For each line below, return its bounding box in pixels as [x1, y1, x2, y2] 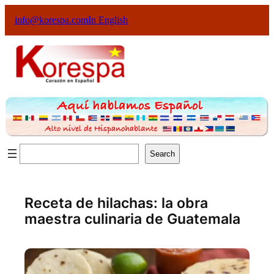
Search [150, 149, 175, 158]
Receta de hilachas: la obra [24, 194, 208, 212]
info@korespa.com [15, 15, 88, 25]
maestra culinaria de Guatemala [24, 210, 240, 228]
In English [88, 15, 128, 25]
